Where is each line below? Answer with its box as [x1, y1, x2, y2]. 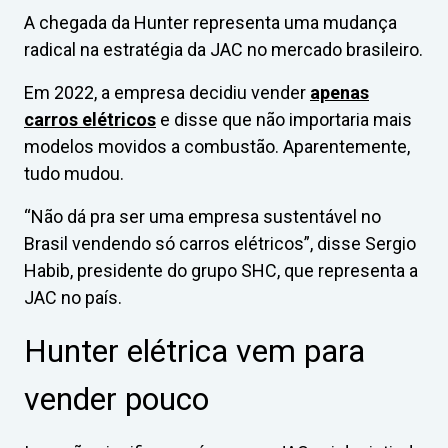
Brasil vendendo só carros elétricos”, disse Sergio [24, 232, 416, 254]
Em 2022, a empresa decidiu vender [24, 81, 310, 103]
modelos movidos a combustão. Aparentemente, [24, 135, 410, 157]
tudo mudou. [24, 162, 124, 184]
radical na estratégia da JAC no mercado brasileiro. [24, 38, 423, 60]
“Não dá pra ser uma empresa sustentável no [24, 205, 381, 227]
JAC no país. [24, 286, 122, 308]
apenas [310, 81, 369, 103]
